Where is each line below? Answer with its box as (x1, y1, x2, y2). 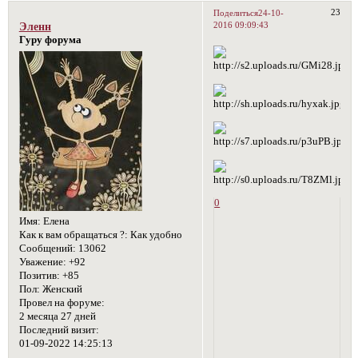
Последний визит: (18, 324, 99, 336)
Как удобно (127, 229, 182, 241)
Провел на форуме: (18, 297, 105, 309)
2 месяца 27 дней (18, 311, 96, 323)
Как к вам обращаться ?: (18, 229, 128, 241)
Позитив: (18, 270, 60, 282)
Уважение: (18, 257, 66, 268)
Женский (39, 284, 82, 296)
